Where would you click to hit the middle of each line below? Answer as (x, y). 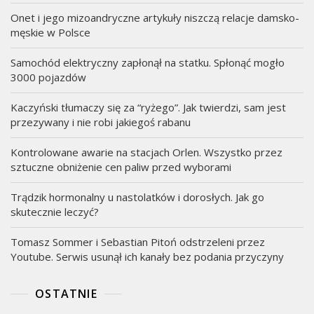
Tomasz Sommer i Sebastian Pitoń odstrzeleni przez (138, 242)
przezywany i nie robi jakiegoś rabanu (101, 122)
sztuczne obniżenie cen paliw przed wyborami (121, 167)
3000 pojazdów (48, 77)
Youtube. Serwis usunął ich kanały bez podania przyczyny (147, 257)
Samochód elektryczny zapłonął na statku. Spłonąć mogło (148, 62)
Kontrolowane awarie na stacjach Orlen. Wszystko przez (146, 152)
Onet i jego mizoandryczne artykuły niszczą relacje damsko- (155, 18)
